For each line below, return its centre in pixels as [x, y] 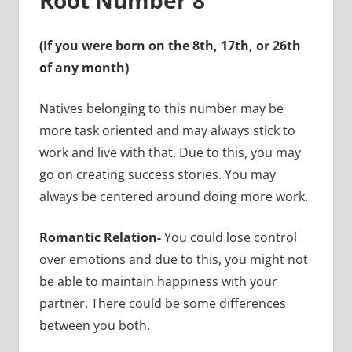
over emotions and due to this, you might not [173, 259]
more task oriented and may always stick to [167, 130]
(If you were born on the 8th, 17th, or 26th [170, 45]
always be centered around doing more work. [173, 196]
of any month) [84, 67]
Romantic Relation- [101, 237]
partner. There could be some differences [162, 303]
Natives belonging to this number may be [161, 108]
